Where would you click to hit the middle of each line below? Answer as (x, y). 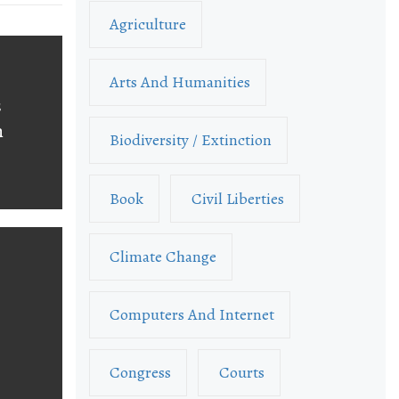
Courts (241, 373)
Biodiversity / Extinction (191, 140)
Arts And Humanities (180, 82)
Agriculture (148, 24)
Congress (141, 373)
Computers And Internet (192, 315)
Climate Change (163, 256)
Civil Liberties (237, 198)
